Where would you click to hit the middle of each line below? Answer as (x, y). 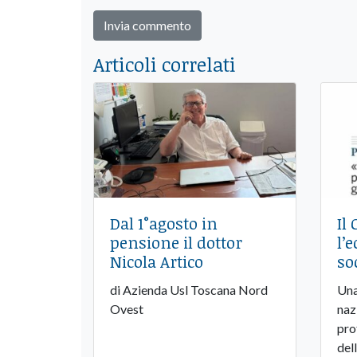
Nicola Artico (157, 262)
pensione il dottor (176, 243)
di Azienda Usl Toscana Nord (189, 290)
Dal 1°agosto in (164, 224)
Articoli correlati (165, 64)
